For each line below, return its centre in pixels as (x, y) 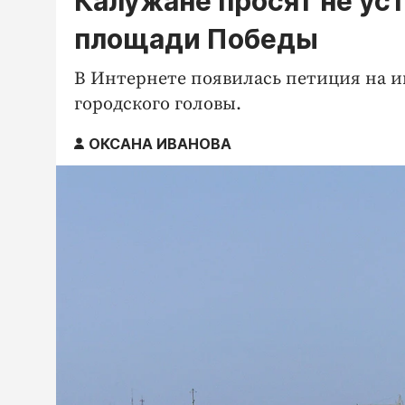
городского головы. (158, 104)
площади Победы (196, 38)
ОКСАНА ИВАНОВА (160, 143)
